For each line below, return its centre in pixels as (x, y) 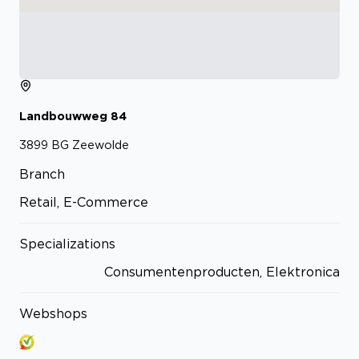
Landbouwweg (63, 115)
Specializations (67, 244)
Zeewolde (101, 145)
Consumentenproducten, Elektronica (222, 272)
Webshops (53, 314)
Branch (42, 174)
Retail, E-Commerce (84, 202)
